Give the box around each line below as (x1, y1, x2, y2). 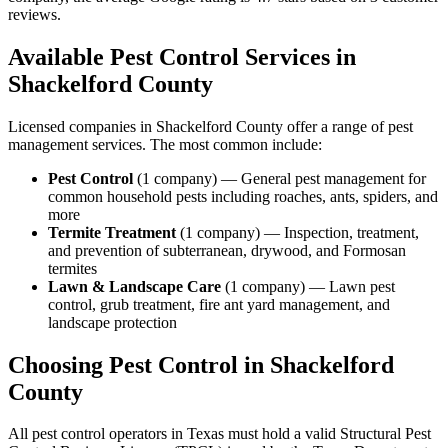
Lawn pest (329, 277, 395, 295)
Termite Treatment (48, 223, 176, 241)
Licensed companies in (8, 117, 156, 135)
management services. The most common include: (8, 135, 322, 153)
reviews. (8, 5, 61, 23)
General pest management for (241, 169, 426, 187)
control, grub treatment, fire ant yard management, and (48, 295, 390, 313)
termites (48, 259, 97, 277)
